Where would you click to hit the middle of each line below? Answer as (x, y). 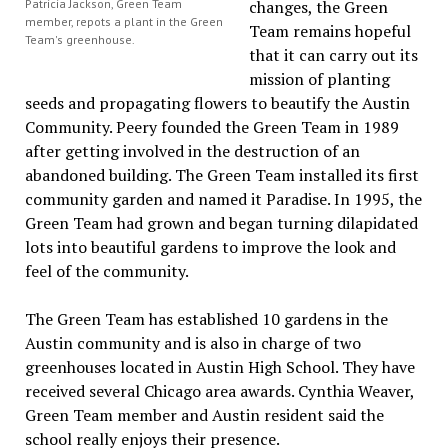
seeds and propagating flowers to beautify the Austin (217, 103)
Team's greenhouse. (79, 40)
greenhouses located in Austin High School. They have (219, 367)
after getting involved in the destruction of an (192, 151)
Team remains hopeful (329, 31)
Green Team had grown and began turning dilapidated (221, 223)
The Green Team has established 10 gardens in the (206, 319)
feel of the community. (106, 271)
